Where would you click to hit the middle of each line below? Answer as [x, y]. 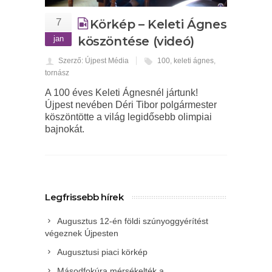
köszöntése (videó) [136, 41]
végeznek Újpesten [82, 233]
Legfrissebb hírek [84, 197]
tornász [57, 73]
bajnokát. [65, 129]
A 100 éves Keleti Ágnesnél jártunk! [121, 93]
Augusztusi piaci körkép [102, 252]
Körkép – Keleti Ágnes [158, 24]
